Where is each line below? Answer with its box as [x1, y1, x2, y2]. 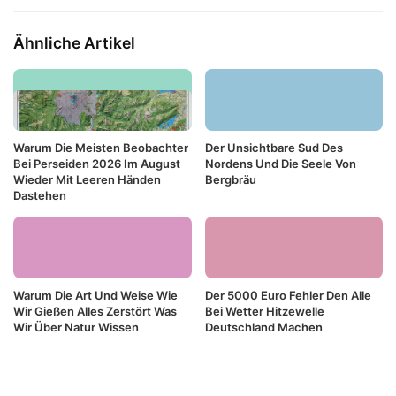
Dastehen [13, 187, 66, 202]
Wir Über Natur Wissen [13, 319, 139, 334]
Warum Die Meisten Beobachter [13, 140, 188, 155]
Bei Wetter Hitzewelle [204, 303, 324, 318]
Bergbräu [204, 171, 256, 187]
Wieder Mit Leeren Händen [13, 171, 161, 187]
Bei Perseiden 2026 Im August [13, 156, 180, 171]
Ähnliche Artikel [13, 34, 135, 53]
